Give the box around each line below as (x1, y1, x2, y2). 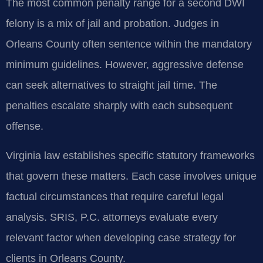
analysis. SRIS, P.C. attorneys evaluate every (6, 211, 218, 223)
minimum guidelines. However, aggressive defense (6, 59, 244, 71)
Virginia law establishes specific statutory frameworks (6, 149, 255, 161)
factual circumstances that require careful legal (6, 190, 224, 203)
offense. (6, 120, 43, 133)
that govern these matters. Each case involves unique (6, 170, 257, 182)
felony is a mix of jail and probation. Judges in (6, 18, 219, 30)
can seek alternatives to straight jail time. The (6, 79, 217, 92)
